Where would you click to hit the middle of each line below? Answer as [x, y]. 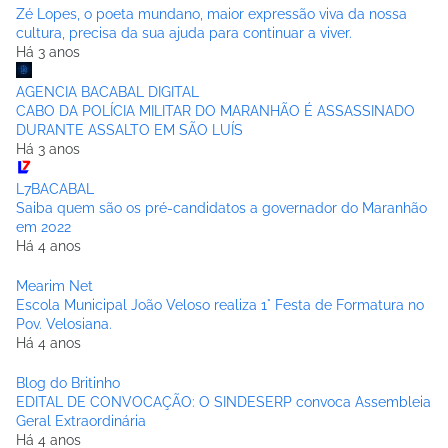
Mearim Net [54, 286]
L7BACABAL [55, 189]
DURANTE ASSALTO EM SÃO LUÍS [129, 130]
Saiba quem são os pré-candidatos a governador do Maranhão [221, 208]
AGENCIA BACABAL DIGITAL [107, 92]
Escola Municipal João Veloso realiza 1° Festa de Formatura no [220, 305]
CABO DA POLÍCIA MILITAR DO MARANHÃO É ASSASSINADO [215, 111]
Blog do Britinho [68, 383]
